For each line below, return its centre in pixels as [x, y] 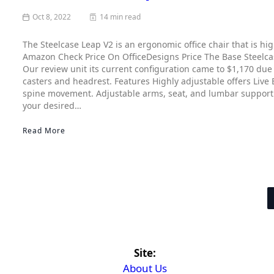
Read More [44, 131]
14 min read [120, 17]
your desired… [52, 106]
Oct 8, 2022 [52, 17]
